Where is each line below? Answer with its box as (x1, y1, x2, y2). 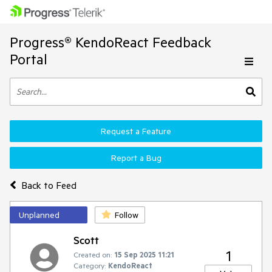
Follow (115, 209, 138, 220)
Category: (73, 260, 106, 270)
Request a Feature (101, 126, 171, 137)
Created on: (73, 250, 112, 259)
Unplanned (19, 209, 59, 220)
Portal (10, 50, 47, 68)
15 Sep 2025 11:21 (114, 250, 174, 259)
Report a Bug (110, 152, 161, 163)
